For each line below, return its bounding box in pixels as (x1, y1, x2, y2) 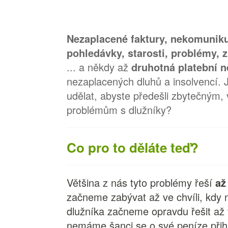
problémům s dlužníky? (67, 102, 175, 117)
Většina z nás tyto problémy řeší (67, 175, 216, 190)
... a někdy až (67, 60, 132, 74)
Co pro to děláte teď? (67, 138, 199, 157)
